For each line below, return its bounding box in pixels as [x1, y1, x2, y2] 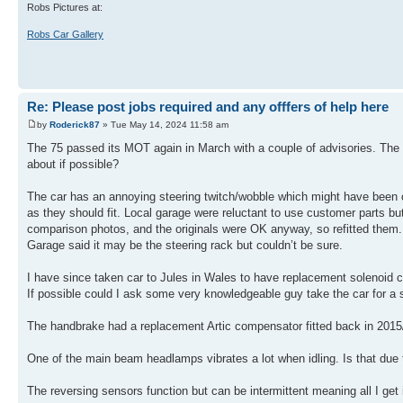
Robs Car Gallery [27, 28, 103, 40]
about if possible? [27, 157, 119, 171]
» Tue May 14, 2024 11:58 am [100, 119, 228, 130]
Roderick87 [49, 119, 100, 130]
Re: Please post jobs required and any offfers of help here [27, 99, 389, 114]
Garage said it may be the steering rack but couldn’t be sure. [27, 237, 343, 252]
